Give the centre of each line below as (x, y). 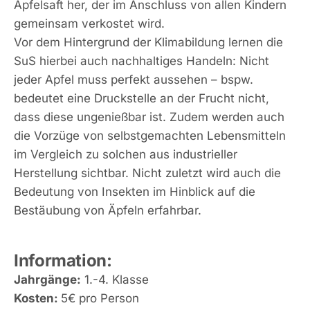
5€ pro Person (100, 298)
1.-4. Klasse (115, 279)
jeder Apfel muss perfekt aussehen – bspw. (134, 79)
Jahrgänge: (47, 279)
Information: (63, 260)
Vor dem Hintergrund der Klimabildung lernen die (148, 42)
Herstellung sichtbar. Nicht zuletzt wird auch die (147, 173)
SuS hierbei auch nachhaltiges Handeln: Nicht (142, 61)
